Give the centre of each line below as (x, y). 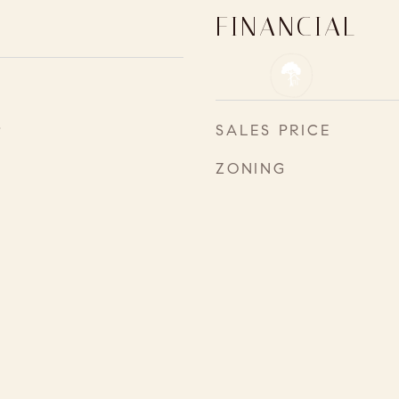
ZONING (251, 169)
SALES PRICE (273, 130)
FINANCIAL (286, 27)
